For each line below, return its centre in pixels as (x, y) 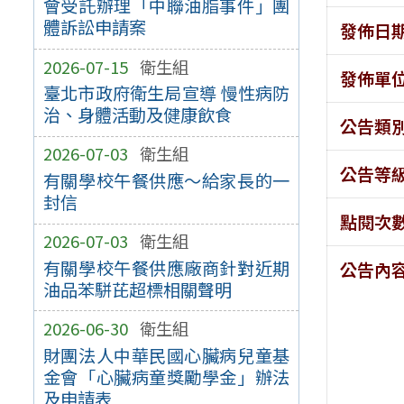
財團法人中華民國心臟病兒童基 (166, 355)
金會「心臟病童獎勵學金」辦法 (166, 376)
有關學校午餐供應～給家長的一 (166, 181)
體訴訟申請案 (94, 28)
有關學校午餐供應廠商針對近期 (166, 267)
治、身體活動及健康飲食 (137, 115)
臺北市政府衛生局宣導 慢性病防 (166, 93)
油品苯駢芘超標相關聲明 (137, 289)
